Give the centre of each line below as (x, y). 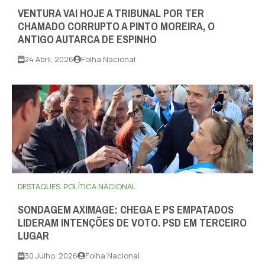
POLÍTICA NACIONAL (100, 187)
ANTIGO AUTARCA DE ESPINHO (87, 40)
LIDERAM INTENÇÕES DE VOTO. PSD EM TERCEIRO (132, 223)
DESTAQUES (39, 187)
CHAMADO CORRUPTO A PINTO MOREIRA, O (116, 27)
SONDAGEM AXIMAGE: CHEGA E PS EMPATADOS (126, 210)
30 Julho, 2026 (51, 256)
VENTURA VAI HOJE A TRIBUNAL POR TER (111, 14)
